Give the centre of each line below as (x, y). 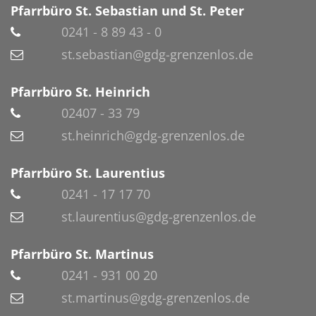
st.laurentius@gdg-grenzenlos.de (159, 216)
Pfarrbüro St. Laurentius (88, 172)
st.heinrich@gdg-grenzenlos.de (153, 135)
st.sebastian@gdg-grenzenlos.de (157, 54)
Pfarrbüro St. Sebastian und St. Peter (127, 10)
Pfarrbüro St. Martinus (82, 254)
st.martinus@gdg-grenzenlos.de (156, 297)
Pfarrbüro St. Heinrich (80, 91)
